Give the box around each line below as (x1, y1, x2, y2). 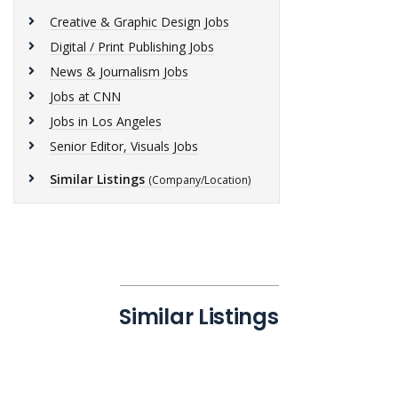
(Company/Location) (148, 172, 251, 187)
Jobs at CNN (50, 88, 121, 105)
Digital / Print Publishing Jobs (50, 38, 214, 55)
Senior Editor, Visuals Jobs (50, 138, 198, 155)
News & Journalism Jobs (50, 63, 188, 80)
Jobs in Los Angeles (50, 113, 162, 130)
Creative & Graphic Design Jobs (50, 13, 229, 30)
